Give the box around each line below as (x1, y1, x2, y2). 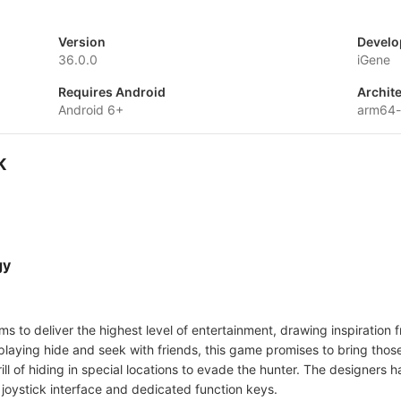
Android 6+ (57, 102, 124, 117)
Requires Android (57, 84, 166, 99)
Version (57, 34, 106, 49)
